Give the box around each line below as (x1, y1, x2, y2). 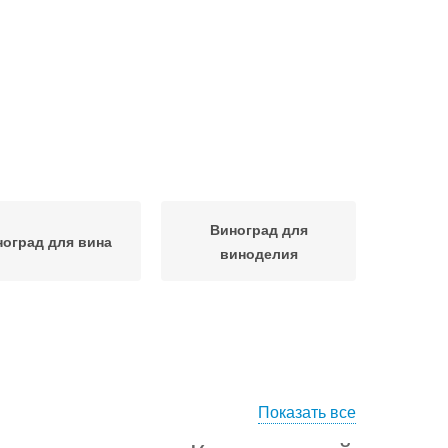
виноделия (219, 243, 298, 263)
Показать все (258, 400, 356, 423)
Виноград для (209, 219, 308, 239)
